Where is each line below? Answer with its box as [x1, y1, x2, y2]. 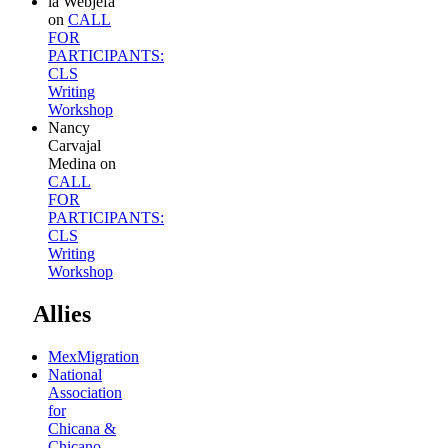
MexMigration [48, 347, 139, 365]
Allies [33, 300, 91, 327]
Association [48, 383, 122, 401]
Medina [48, 154, 96, 172]
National [48, 365, 102, 383]
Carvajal [48, 136, 101, 154]
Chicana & [48, 419, 116, 437]
